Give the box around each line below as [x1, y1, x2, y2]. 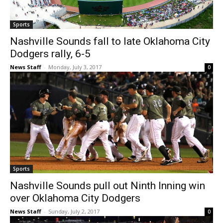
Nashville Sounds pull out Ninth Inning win [10, 180, 205, 192]
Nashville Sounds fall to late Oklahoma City [10, 35, 210, 48]
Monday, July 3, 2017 [48, 63, 102, 71]
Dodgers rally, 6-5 [10, 48, 91, 60]
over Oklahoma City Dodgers [10, 192, 140, 205]
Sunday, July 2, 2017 [48, 208, 100, 216]
